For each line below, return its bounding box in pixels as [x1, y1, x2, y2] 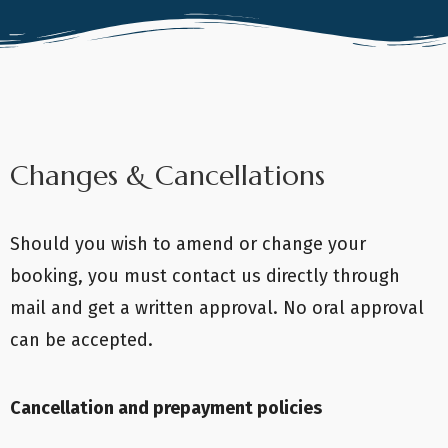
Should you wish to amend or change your [10, 233, 366, 255]
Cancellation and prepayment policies [10, 397, 322, 419]
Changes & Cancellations [10, 158, 325, 193]
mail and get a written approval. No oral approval [10, 297, 424, 319]
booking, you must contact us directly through [10, 265, 400, 287]
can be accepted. [10, 329, 153, 351]
